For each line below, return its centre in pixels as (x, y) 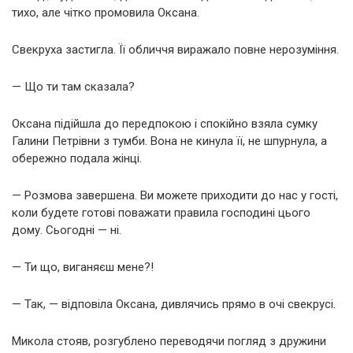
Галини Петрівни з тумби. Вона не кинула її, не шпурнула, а (169, 141)
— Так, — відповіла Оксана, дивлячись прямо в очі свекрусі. (174, 304)
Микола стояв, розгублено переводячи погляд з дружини (169, 341)
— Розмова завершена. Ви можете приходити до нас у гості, (175, 195)
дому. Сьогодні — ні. (67, 230)
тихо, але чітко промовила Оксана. (106, 12)
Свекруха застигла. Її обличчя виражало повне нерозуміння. (175, 49)
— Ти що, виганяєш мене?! (83, 267)
